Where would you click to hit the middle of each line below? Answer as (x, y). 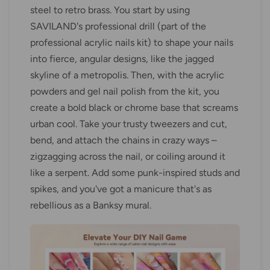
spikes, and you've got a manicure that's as (121, 189)
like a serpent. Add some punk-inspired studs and (135, 172)
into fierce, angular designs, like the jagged (122, 58)
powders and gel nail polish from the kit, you (125, 91)
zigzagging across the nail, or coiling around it (128, 156)
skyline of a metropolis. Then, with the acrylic (127, 75)
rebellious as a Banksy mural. (91, 205)
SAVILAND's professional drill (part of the (118, 26)
